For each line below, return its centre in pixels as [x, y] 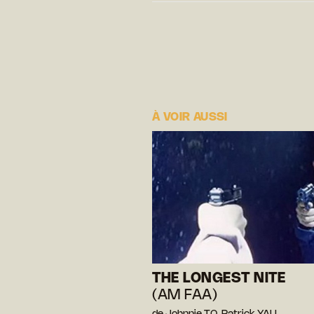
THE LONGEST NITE [219, 278]
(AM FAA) [185, 295]
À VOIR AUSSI [190, 117]
